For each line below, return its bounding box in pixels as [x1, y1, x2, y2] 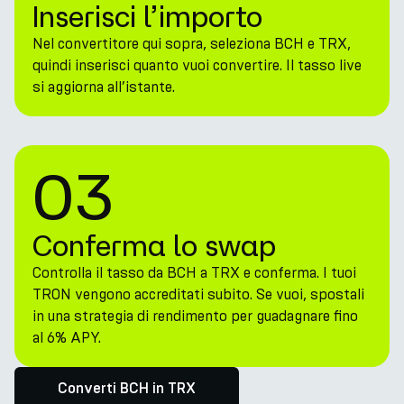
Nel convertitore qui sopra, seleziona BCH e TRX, [32, 35, 351, 52]
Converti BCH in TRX [58, 381, 196, 396]
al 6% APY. [32, 329, 101, 346]
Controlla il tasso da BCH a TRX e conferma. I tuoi [32, 264, 356, 281]
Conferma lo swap [32, 229, 276, 262]
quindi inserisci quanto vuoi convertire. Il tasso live [32, 57, 362, 74]
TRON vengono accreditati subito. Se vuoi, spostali [32, 286, 364, 303]
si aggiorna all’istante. [32, 78, 175, 96]
